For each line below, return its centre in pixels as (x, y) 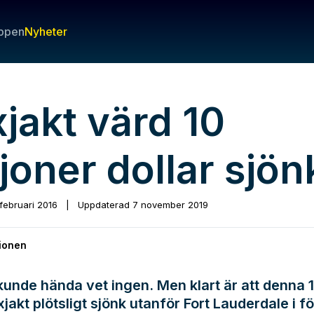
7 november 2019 (170, 205)
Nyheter (46, 32)
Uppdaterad (104, 205)
